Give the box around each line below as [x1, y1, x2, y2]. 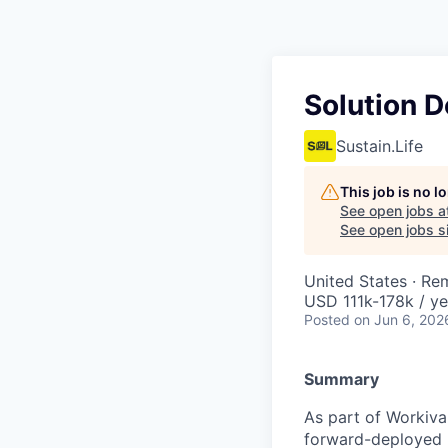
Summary [304, 369, 379, 389]
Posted [304, 311, 350, 328]
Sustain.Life [336, 136, 423, 156]
